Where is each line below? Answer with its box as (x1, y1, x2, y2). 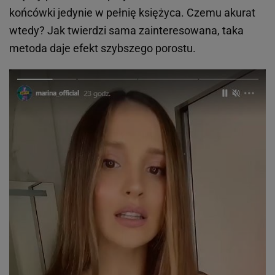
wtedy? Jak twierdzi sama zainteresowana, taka (9, 23, 244, 37)
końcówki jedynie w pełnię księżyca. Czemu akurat (9, 6, 255, 19)
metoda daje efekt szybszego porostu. (9, 41, 196, 55)
